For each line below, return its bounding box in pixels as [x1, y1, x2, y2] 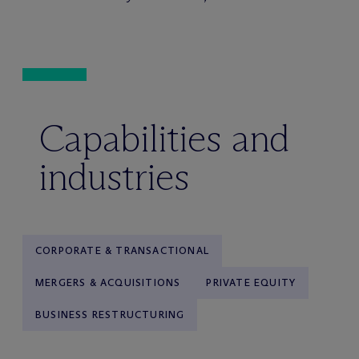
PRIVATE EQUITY [206, 276, 296, 288]
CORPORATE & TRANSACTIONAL [35, 244, 209, 256]
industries [38, 153, 190, 200]
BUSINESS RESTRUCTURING [35, 309, 185, 321]
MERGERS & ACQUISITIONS [35, 276, 181, 288]
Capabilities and [38, 115, 289, 162]
